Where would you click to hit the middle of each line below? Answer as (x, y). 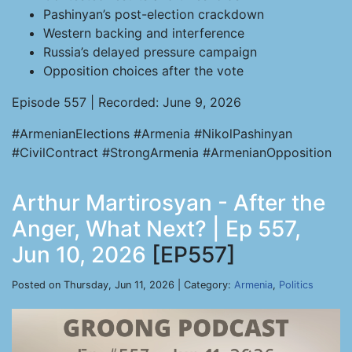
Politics (296, 285)
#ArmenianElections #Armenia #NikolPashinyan (152, 134)
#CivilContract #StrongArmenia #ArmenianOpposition (172, 152)
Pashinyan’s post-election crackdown (154, 14)
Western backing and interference (144, 33)
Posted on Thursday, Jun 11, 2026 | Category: (123, 285)
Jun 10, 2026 (79, 255)
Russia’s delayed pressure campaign (150, 52)
